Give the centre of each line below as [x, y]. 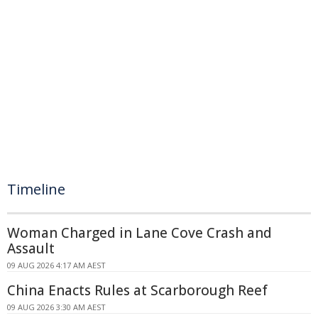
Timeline [36, 189]
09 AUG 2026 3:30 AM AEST [56, 307]
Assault [31, 248]
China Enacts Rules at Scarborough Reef [137, 290]
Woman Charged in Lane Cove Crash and [139, 233]
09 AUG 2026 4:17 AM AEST [56, 265]
